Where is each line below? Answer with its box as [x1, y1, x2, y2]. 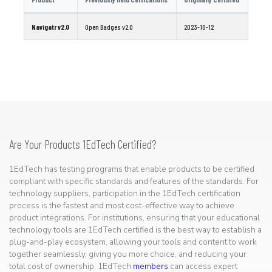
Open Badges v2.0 [85, 22, 133, 31]
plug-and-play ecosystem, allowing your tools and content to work [9, 236, 257, 248]
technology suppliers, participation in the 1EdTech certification [9, 187, 240, 199]
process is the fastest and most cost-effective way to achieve [9, 199, 234, 211]
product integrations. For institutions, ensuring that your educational [9, 211, 260, 223]
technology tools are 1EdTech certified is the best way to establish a [9, 223, 262, 236]
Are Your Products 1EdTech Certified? [9, 136, 157, 151]
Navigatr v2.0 [32, 22, 69, 31]
